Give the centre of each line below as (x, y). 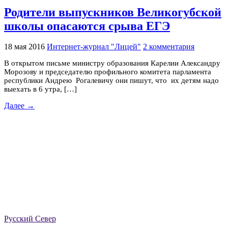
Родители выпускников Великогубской (113, 12)
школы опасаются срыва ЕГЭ (87, 26)
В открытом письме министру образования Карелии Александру (112, 63)
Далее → (19, 106)
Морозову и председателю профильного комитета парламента (108, 72)
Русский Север (30, 219)
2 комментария (169, 47)
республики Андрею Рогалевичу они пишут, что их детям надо (111, 81)
